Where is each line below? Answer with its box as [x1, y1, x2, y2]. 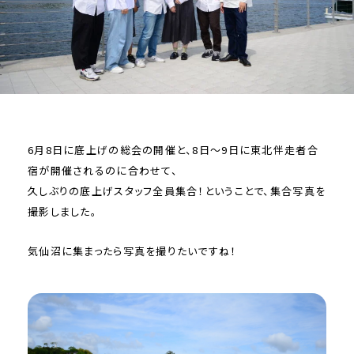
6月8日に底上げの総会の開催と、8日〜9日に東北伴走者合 [28, 142, 318, 158]
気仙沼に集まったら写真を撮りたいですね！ [28, 243, 237, 258]
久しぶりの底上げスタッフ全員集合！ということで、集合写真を [28, 183, 326, 199]
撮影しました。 [28, 204, 97, 220]
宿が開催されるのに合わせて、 [28, 163, 178, 179]
